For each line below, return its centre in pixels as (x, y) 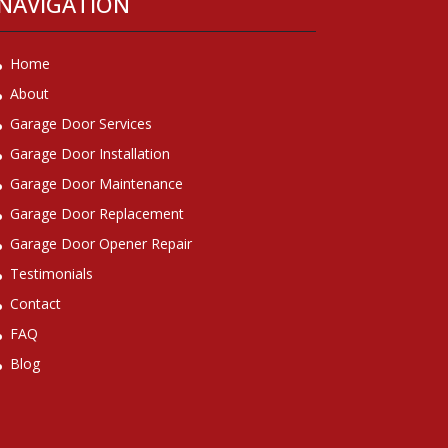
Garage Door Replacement (96, 213)
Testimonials (51, 273)
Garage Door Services (80, 123)
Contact (35, 303)
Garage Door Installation (89, 153)
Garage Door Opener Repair (100, 243)
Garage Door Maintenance (96, 183)
